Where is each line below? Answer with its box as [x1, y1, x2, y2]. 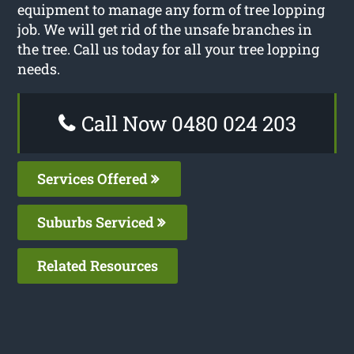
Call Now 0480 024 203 [76, 109, 296, 137]
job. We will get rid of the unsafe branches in [17, 19, 313, 39]
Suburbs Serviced [37, 212, 158, 232]
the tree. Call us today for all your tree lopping [17, 39, 320, 58]
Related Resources [37, 255, 159, 275]
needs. [17, 58, 61, 78]
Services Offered [37, 168, 152, 188]
